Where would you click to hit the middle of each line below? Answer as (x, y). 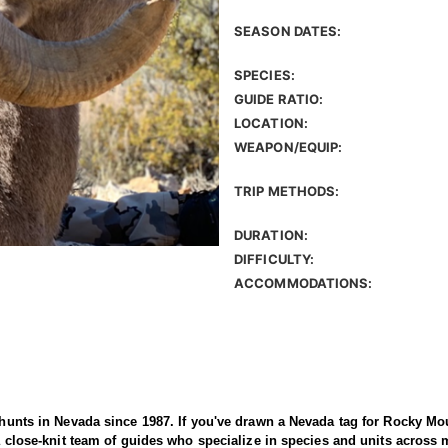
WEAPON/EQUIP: (288, 147)
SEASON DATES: (288, 31)
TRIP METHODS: (287, 191)
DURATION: (271, 235)
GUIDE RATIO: (279, 99)
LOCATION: (271, 123)
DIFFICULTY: (274, 259)
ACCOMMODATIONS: (303, 283)
